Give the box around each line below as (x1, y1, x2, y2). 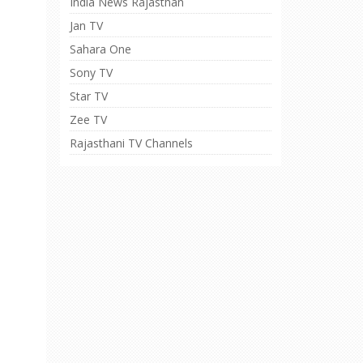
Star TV (69, 88, 108, 104)
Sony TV (69, 65, 113, 80)
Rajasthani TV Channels (69, 135, 193, 151)
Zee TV (69, 112, 107, 127)
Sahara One (69, 41, 131, 57)
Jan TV (69, 18, 103, 33)
